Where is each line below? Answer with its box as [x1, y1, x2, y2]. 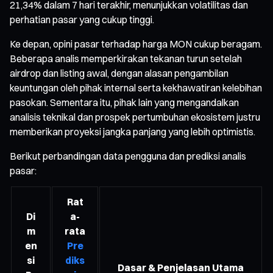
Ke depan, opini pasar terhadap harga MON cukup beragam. [10, 37, 262, 50]
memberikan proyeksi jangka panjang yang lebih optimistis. [10, 125, 255, 138]
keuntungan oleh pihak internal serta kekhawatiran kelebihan [10, 81, 262, 94]
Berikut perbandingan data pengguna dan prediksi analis [10, 149, 246, 162]
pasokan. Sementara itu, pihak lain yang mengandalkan [10, 96, 239, 108]
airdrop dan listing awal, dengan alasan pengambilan [10, 66, 229, 79]
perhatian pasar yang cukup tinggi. [10, 13, 154, 26]
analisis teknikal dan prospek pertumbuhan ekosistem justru [10, 110, 260, 123]
